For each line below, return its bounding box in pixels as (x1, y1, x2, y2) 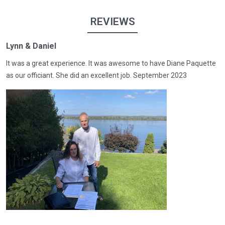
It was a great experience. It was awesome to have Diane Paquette (6, 59, 216, 67)
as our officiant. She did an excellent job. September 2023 (6, 71, 187, 79)
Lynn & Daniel (6, 41, 56, 51)
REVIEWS (90, 15, 135, 28)
